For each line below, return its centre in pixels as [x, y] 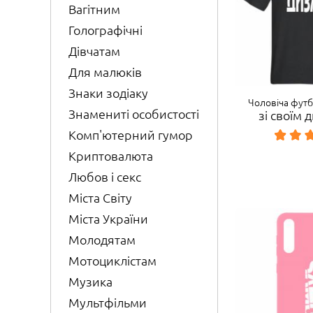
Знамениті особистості [134, 114]
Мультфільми [108, 303]
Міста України [108, 219]
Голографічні [105, 30]
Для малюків [105, 72]
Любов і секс [105, 177]
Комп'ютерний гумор [131, 135]
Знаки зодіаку [108, 93]
